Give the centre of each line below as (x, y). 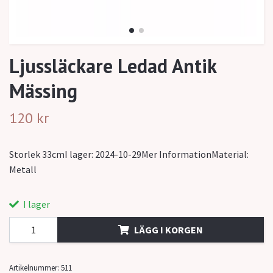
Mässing (43, 91)
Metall (23, 170)
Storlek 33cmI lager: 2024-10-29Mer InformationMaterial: (129, 154)
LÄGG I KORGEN (168, 229)
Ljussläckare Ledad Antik (113, 66)
